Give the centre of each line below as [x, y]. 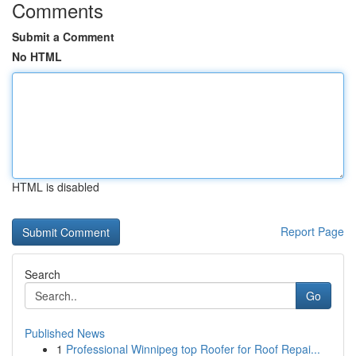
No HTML [37, 56]
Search [43, 274]
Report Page [312, 231]
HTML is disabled [56, 187]
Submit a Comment [63, 37]
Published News [65, 333]
